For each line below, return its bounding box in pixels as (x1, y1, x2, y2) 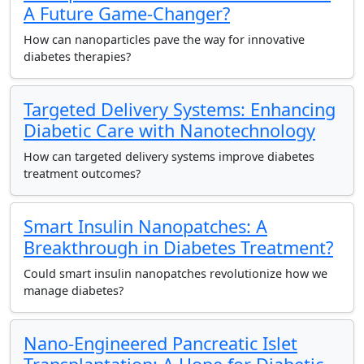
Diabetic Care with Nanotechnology (24, 119, 315, 142)
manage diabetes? (24, 283, 123, 298)
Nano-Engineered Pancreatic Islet (24, 331, 297, 355)
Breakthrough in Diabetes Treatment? (24, 236, 333, 259)
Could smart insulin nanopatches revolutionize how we (24, 266, 327, 281)
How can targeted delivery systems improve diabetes (24, 149, 314, 164)
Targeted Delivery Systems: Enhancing (24, 97, 336, 121)
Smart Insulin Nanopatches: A (24, 214, 267, 238)
